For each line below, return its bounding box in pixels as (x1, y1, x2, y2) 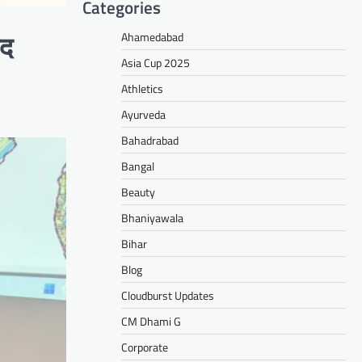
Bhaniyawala (121, 208, 183, 226)
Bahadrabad (121, 131, 179, 149)
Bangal (121, 157, 154, 175)
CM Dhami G (121, 312, 181, 330)
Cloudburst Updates (121, 286, 214, 304)
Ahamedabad (121, 27, 183, 45)
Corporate (121, 338, 168, 356)
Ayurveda (121, 105, 166, 123)
